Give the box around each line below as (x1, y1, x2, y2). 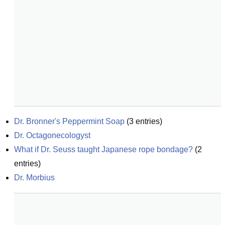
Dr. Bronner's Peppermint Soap (14, 117, 125, 126)
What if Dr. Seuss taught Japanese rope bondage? (14, 145, 193, 154)
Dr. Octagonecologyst (14, 131, 90, 140)
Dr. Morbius (14, 173, 55, 182)
